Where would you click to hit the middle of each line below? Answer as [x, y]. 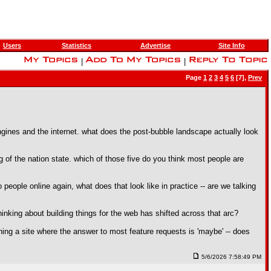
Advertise [155, 45]
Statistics [77, 45]
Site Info [231, 45]
